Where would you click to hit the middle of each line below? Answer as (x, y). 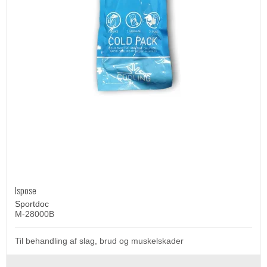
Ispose (26, 190)
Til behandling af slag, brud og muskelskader (99, 240)
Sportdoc (32, 204)
